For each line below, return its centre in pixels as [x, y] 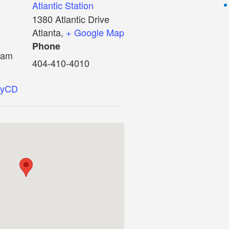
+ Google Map [95, 32]
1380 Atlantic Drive [71, 19]
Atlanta [47, 32]
